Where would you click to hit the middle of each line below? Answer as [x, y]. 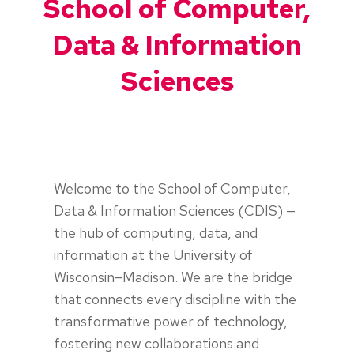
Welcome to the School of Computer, [172, 188]
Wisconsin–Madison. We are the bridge [173, 277]
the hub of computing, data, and [156, 232]
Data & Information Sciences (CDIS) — [175, 210]
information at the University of [153, 254]
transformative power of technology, [171, 321]
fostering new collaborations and [156, 343]
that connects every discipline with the [175, 299]
